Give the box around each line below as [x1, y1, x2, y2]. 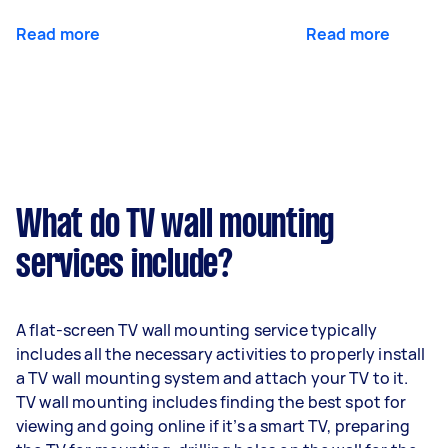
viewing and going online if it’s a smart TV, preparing [16, 414, 411, 437]
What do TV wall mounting [16, 207, 334, 244]
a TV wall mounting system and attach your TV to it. [16, 366, 409, 389]
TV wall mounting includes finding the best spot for [16, 390, 407, 413]
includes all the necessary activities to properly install [16, 342, 426, 365]
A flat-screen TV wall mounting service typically [16, 318, 378, 341]
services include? [16, 247, 233, 284]
